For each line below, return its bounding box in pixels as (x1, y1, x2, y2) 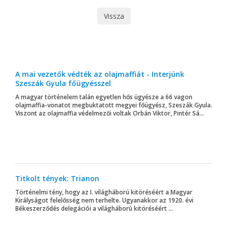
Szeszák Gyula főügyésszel (15, 78, 111, 88)
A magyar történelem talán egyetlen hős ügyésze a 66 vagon (15, 92, 192, 101)
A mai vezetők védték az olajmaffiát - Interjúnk (15, 69, 184, 79)
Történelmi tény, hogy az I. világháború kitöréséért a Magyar (15, 187, 192, 196)
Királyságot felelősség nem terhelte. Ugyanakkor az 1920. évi (15, 195, 193, 205)
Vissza (104, 11, 124, 21)
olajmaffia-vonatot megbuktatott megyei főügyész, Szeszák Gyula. (15, 100, 212, 109)
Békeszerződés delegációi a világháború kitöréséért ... (15, 204, 173, 213)
